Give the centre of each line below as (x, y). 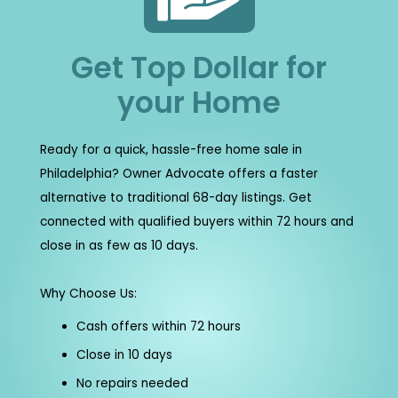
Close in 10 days (124, 355)
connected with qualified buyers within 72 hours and (196, 222)
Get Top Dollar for (199, 68)
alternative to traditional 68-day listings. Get (175, 198)
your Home (199, 103)
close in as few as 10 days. (119, 246)
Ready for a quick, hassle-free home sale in (171, 150)
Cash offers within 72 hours (158, 327)
